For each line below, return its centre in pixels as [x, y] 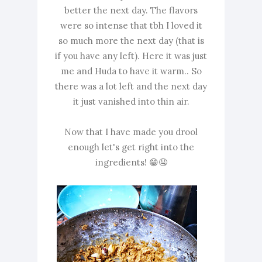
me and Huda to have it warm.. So [131, 71]
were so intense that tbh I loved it [131, 26]
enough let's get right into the [131, 147]
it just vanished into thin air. [131, 102]
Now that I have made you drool [131, 132]
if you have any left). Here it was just [131, 56]
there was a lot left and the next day [131, 87]
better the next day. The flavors [131, 11]
